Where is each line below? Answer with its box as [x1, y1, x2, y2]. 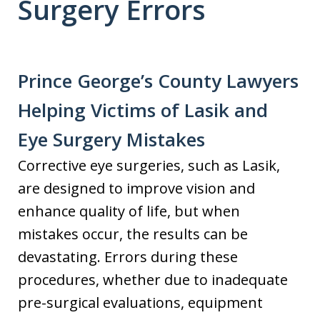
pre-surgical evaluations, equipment [18, 292, 263, 312]
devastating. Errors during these [18, 246, 238, 266]
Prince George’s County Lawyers [18, 67, 299, 94]
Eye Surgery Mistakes [18, 126, 205, 152]
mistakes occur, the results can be [18, 224, 248, 244]
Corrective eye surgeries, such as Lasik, [18, 155, 280, 175]
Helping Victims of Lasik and [18, 96, 268, 123]
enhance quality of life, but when [18, 201, 240, 221]
